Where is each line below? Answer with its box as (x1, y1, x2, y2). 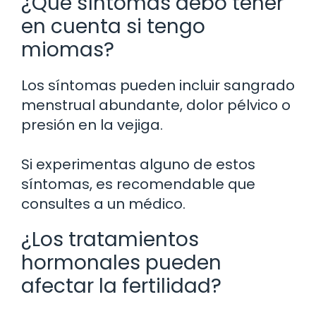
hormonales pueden (21, 248, 221, 276)
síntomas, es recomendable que (21, 174, 255, 194)
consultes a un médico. (21, 193, 186, 214)
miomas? (21, 35, 114, 63)
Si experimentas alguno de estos (21, 154, 255, 174)
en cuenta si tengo (21, 12, 205, 40)
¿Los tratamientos (21, 225, 199, 253)
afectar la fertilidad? (21, 272, 221, 300)
